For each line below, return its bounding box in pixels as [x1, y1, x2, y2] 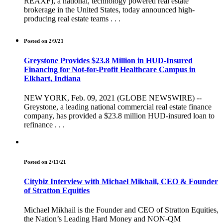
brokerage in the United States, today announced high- [24, 5, 195, 14]
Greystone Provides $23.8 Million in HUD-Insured [24, 56, 193, 65]
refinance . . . [24, 120, 65, 129]
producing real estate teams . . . [24, 14, 120, 23]
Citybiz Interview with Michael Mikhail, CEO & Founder [24, 177, 218, 186]
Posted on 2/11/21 [24, 159, 66, 165]
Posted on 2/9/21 [24, 37, 64, 44]
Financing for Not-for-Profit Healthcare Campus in [24, 65, 196, 74]
